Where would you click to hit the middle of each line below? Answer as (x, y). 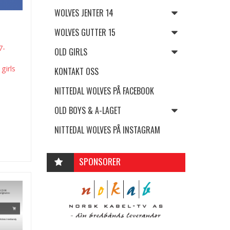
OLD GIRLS (71, 52)
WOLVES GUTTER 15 (85, 32)
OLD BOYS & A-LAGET (88, 110)
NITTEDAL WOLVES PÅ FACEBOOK (104, 91)
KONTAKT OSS (76, 71)
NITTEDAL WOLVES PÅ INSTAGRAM (107, 130)
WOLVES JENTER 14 (84, 13)
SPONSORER (100, 161)
